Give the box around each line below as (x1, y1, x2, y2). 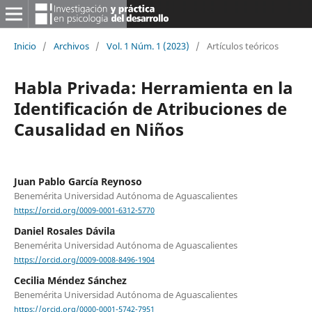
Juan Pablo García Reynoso (13, 174, 142, 188)
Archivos (53, 39, 89, 52)
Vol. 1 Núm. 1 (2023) (106, 39, 189, 52)
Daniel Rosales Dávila (13, 224, 115, 238)
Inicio (13, 39, 36, 52)
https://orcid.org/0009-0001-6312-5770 (13, 205, 155, 216)
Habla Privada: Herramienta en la (13, 75, 293, 99)
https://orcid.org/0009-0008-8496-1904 (13, 255, 155, 265)
